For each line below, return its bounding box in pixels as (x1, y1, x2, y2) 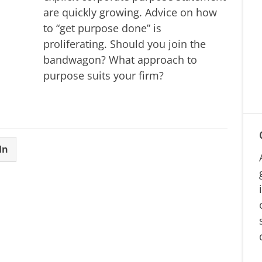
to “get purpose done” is (43, 20, 161, 35)
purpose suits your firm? (43, 68, 164, 82)
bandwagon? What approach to (43, 52, 197, 67)
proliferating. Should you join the (43, 36, 206, 51)
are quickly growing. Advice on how (43, 5, 217, 19)
